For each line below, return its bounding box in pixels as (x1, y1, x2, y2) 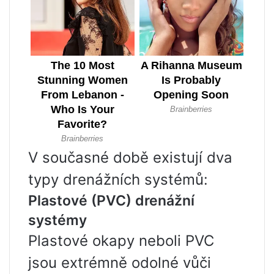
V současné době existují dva (28, 149, 232, 167)
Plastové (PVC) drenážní (28, 192, 194, 210)
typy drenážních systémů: (28, 171, 208, 189)
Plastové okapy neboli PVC (28, 232, 214, 250)
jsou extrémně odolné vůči (28, 254, 211, 272)
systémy (28, 212, 87, 229)
